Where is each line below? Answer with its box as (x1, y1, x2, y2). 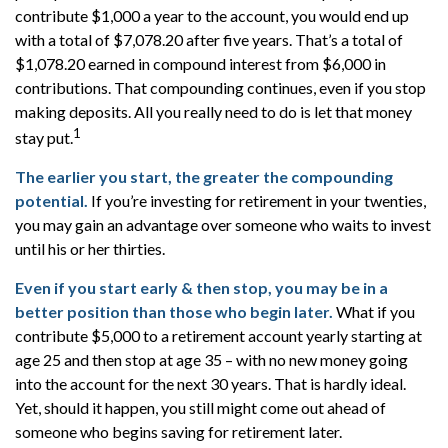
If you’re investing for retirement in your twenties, (88, 191, 426, 211)
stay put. (15, 128, 73, 148)
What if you (333, 302, 415, 322)
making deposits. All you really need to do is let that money (15, 102, 412, 121)
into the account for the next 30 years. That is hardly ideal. (15, 374, 406, 394)
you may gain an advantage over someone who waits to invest (15, 215, 431, 235)
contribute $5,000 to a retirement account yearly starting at (15, 326, 422, 346)
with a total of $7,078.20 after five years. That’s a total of (15, 30, 403, 49)
